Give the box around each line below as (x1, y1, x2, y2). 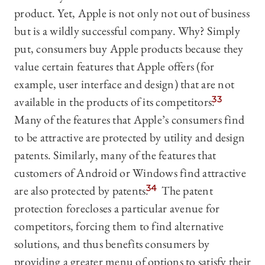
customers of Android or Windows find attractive (14, 165, 246, 181)
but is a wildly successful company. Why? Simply (14, 23, 240, 39)
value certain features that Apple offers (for (14, 59, 215, 75)
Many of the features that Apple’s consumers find (14, 112, 244, 128)
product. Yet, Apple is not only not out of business (14, 5, 250, 21)
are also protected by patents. (14, 183, 149, 199)
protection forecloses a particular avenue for (14, 201, 220, 216)
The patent (159, 183, 213, 199)
